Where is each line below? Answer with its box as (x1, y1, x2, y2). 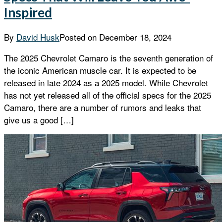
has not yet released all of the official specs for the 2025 (4, 89, 211, 102)
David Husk (16, 31, 59, 44)
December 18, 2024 (99, 31, 171, 44)
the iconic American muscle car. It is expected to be (4, 64, 196, 77)
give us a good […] (4, 113, 74, 126)
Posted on (59, 31, 99, 44)
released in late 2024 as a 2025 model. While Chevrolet (4, 76, 208, 89)
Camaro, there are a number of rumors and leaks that (4, 101, 201, 114)
